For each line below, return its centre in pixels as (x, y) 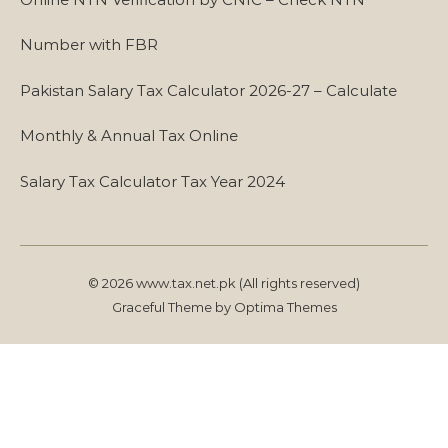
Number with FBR (89, 44)
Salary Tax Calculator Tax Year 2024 (152, 181)
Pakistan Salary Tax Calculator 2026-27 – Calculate (208, 90)
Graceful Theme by (172, 306)
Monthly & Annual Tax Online (129, 135)
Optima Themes (285, 306)
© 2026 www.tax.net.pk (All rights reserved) (224, 282)
